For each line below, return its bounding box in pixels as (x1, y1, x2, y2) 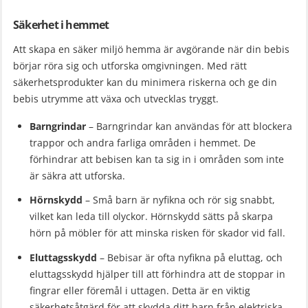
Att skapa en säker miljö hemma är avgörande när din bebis (13, 42, 289, 56)
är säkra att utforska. (30, 168, 125, 182)
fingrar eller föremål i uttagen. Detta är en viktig (30, 283, 250, 297)
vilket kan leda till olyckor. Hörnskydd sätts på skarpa (30, 210, 273, 223)
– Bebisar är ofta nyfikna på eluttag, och (97, 250, 283, 264)
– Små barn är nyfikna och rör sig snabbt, (82, 193, 275, 207)
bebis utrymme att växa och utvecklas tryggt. (13, 91, 219, 105)
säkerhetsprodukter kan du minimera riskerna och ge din (13, 75, 277, 89)
